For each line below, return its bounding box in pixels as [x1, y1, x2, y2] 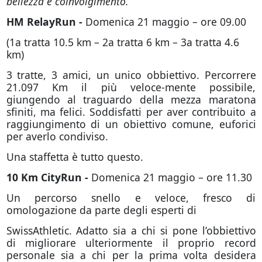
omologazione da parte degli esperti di [6, 203, 196, 217]
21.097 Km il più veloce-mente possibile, [6, 80, 256, 94]
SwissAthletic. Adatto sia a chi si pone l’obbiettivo [6, 223, 256, 237]
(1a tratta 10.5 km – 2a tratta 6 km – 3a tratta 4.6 [6, 35, 239, 49]
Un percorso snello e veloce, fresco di [6, 191, 256, 205]
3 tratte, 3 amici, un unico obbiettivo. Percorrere [6, 68, 256, 82]
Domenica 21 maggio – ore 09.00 [85, 15, 246, 29]
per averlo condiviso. [6, 129, 108, 143]
